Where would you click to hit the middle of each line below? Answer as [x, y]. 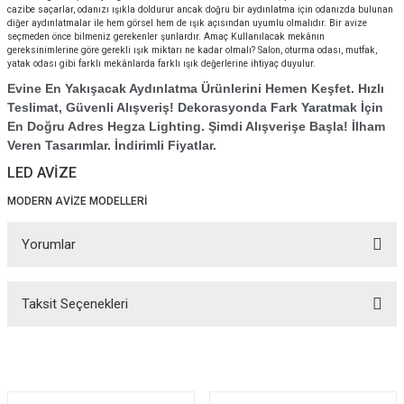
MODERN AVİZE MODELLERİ [77, 201]
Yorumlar [49, 244]
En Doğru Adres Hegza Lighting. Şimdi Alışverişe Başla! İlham [196, 126]
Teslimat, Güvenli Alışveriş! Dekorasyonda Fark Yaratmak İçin [195, 107]
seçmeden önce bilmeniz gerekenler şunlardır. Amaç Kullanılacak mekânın [166, 37]
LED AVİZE [42, 173]
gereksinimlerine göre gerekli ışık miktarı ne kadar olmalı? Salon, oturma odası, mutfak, [192, 50]
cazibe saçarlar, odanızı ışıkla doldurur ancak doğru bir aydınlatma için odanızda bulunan [200, 9]
